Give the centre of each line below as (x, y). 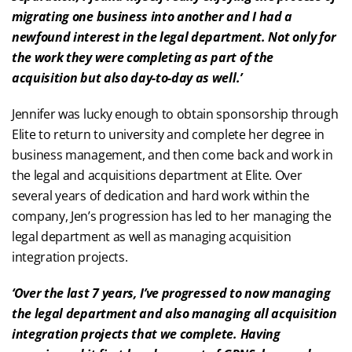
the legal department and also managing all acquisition (174, 313)
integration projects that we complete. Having (146, 334)
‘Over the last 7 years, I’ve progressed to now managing (171, 293)
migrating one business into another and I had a (152, 16)
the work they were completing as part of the (143, 57)
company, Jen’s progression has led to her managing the (172, 216)
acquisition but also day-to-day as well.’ (127, 78)
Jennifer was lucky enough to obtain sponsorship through (175, 114)
